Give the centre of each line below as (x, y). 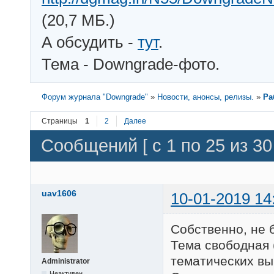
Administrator (66, 261)
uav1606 (59, 193)
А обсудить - (90, 42)
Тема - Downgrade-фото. (131, 64)
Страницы (60, 121)
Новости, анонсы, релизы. (206, 97)
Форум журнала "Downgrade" (95, 97)
